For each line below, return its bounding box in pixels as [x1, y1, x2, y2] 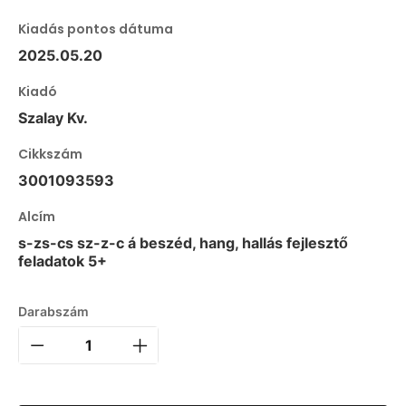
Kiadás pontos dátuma [18, 20, 173, 39]
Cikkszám [18, 145, 82, 164]
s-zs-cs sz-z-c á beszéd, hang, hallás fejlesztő [18, 234, 348, 253]
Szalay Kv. [18, 109, 88, 128]
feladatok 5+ [18, 252, 107, 271]
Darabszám [18, 304, 89, 320]
